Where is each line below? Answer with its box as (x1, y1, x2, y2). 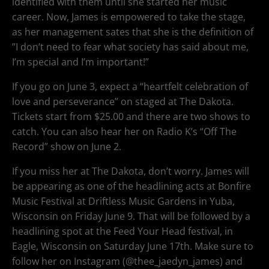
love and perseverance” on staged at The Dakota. (12, 94, 234, 108)
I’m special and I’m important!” (12, 55, 149, 68)
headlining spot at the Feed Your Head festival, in (12, 224, 233, 238)
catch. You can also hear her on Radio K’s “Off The (12, 124, 237, 138)
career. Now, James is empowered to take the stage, (12, 10, 246, 23)
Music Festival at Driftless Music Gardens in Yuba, (12, 194, 235, 208)
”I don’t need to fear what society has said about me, (12, 40, 249, 53)
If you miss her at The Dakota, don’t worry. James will (12, 164, 249, 178)
